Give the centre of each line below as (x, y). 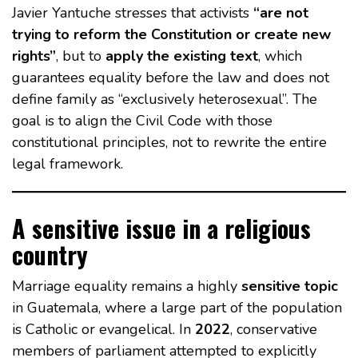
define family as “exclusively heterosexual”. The (165, 99)
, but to (81, 56)
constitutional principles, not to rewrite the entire (169, 143)
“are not (281, 13)
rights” (34, 56)
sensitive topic (290, 286)
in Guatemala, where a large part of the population (177, 308)
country (50, 255)
